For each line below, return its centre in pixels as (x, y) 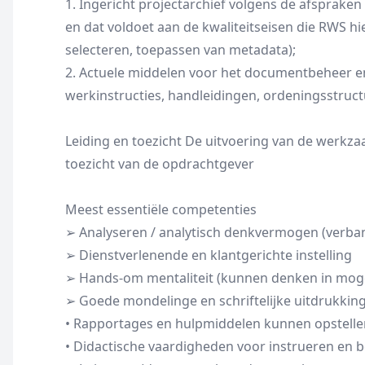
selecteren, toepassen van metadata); (180, 50)
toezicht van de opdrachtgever (160, 164)
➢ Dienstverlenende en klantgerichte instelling (209, 255)
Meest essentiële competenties (161, 209)
